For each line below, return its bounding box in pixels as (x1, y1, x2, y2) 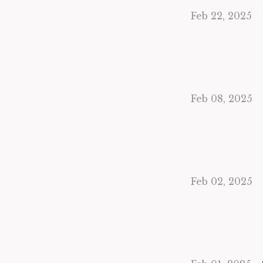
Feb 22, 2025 (191, 10, 252, 22)
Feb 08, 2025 (191, 93, 252, 104)
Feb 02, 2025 (191, 176, 252, 187)
